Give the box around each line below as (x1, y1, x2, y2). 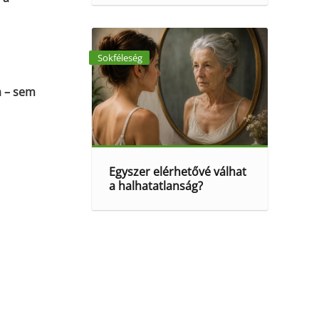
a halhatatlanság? (109, 178, 204, 194)
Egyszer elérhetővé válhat (109, 164, 247, 179)
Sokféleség (97, 51, 142, 64)
